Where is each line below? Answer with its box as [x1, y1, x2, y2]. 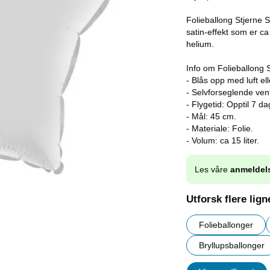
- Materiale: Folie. [186, 124, 253, 133]
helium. [186, 39, 214, 49]
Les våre [195, 165, 230, 175]
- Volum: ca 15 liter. [186, 136, 259, 145]
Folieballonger [199, 220, 253, 230]
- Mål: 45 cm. [186, 111, 236, 121]
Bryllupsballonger [199, 240, 265, 251]
